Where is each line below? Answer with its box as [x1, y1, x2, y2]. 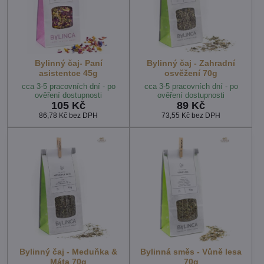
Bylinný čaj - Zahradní [147, 58, 235, 68]
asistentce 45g [39, 68, 98, 78]
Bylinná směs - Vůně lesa [140, 247, 242, 257]
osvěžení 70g [164, 68, 217, 78]
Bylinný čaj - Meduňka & [19, 247, 117, 257]
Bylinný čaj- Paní [34, 58, 103, 68]
